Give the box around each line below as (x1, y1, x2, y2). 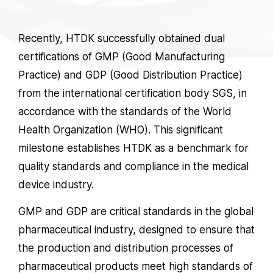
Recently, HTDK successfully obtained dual (18, 32, 225, 44)
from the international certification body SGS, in (18, 87, 247, 99)
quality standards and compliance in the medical (18, 160, 249, 172)
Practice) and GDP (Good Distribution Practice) (18, 69, 243, 81)
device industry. (18, 179, 94, 191)
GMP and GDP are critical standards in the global (18, 205, 253, 218)
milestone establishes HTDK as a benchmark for (18, 142, 249, 154)
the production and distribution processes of (18, 241, 233, 254)
